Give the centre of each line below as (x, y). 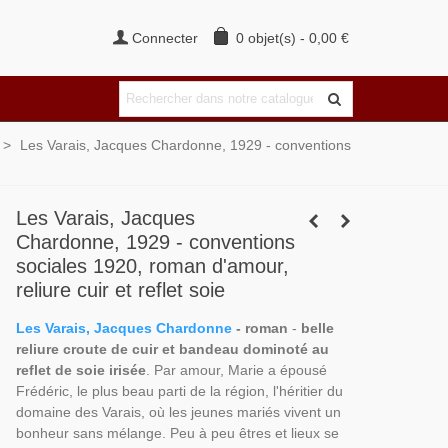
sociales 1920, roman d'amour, (152, 266)
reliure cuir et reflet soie (120, 290)
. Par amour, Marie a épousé (236, 370)
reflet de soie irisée (80, 370)
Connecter (165, 37)
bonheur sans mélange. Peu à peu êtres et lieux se (177, 433)
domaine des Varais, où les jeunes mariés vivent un (178, 412)
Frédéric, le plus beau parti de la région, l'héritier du (179, 391)
